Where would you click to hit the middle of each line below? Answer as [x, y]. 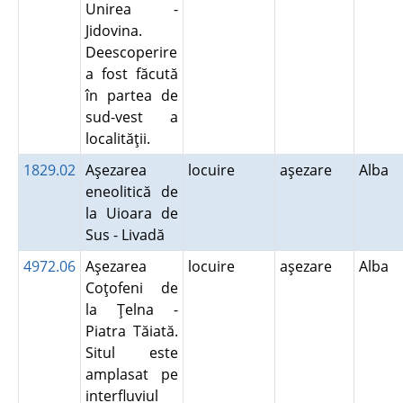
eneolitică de [131, 192]
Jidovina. [113, 31]
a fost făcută [131, 74]
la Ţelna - [131, 309]
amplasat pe [131, 374]
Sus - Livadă [128, 235]
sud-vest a [131, 117]
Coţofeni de [131, 288]
